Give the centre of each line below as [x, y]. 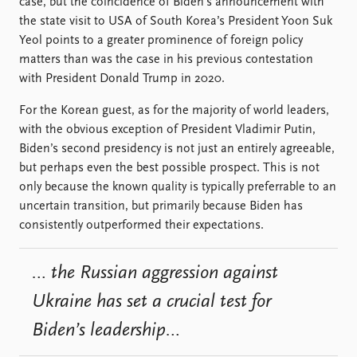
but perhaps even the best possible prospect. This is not [169, 168]
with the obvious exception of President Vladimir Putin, [167, 130]
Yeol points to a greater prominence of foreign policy [161, 41]
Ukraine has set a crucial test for [151, 302]
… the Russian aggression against [155, 273]
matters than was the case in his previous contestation [166, 60]
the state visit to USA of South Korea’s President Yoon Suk [176, 22]
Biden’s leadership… [106, 330]
